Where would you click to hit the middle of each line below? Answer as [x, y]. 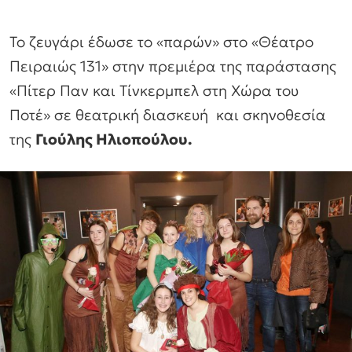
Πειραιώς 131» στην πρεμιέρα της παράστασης [173, 66]
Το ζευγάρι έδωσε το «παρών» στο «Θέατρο [161, 42]
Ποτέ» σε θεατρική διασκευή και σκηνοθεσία [168, 115]
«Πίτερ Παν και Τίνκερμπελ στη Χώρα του [154, 91]
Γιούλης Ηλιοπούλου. [114, 139]
